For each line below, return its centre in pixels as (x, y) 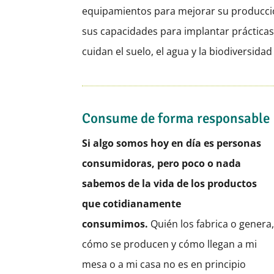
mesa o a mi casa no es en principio (164, 265)
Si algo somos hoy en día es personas (172, 143)
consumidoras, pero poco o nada (162, 164)
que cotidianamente (132, 204)
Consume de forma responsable (176, 119)
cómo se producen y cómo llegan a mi (170, 244)
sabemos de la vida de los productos (170, 184)
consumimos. (115, 224)
